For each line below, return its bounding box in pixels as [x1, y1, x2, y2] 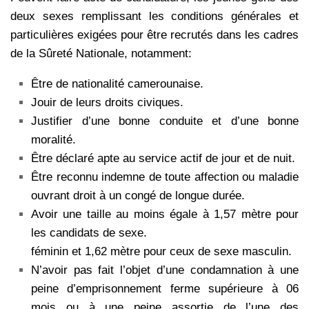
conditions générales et [171, 10, 299, 23]
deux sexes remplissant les [10, 10, 172, 23]
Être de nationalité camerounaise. [31, 77, 203, 91]
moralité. [31, 133, 76, 147]
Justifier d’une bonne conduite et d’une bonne [31, 114, 299, 128]
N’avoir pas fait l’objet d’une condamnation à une [31, 263, 299, 277]
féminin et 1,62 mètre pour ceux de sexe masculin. [31, 245, 292, 259]
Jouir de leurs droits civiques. [31, 96, 183, 110]
